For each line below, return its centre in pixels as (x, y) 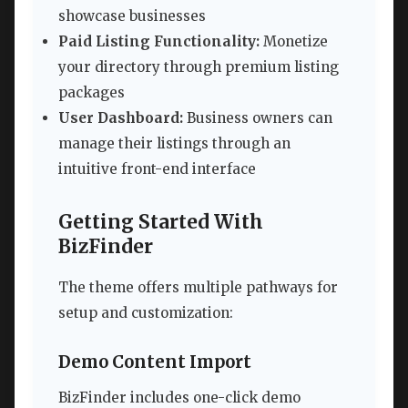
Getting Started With (161, 223)
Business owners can (258, 118)
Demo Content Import (155, 362)
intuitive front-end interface (157, 169)
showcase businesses (132, 16)
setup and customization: (146, 312)
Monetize (294, 42)
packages (92, 93)
